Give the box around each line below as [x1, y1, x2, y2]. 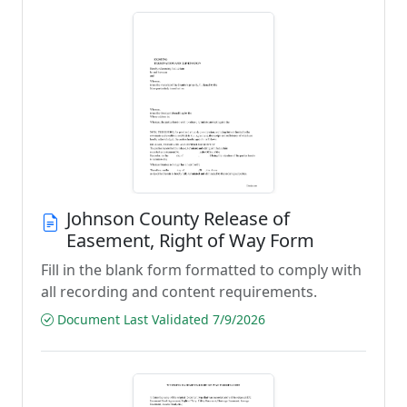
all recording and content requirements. [41, 282, 317, 302]
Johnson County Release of [66, 206, 290, 231]
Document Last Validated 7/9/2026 [54, 311, 265, 328]
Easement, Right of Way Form [66, 228, 314, 253]
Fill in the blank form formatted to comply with [41, 260, 362, 280]
